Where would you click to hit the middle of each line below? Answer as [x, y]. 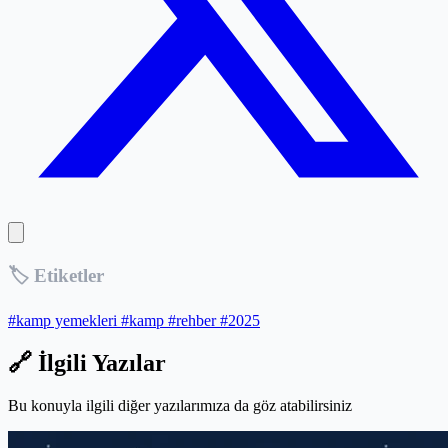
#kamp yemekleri [64, 321]
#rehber [194, 321]
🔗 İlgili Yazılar [87, 363]
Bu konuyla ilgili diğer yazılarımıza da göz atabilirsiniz [180, 406]
